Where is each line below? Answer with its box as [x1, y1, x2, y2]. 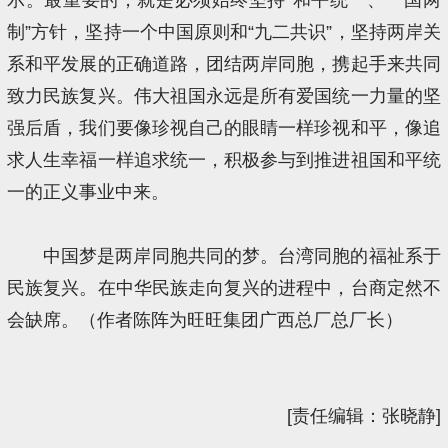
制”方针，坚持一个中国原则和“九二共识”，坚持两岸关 [7, 21, 441, 42]
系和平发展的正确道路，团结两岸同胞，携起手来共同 [7, 53, 441, 74]
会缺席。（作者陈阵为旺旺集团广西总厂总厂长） [7, 309, 404, 330]
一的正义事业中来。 [7, 181, 170, 202]
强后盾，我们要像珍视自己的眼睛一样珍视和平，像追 [7, 117, 441, 138]
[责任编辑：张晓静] [286, 405, 441, 426]
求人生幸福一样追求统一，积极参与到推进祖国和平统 [7, 149, 441, 170]
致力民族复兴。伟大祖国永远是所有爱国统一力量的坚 [7, 85, 441, 106]
